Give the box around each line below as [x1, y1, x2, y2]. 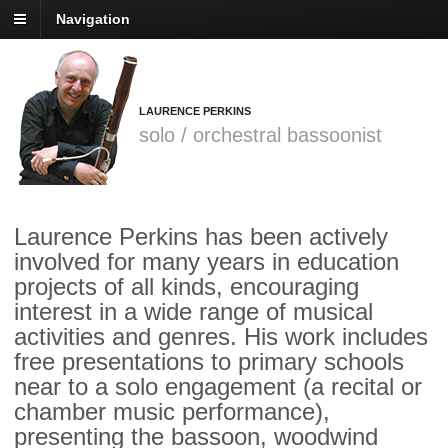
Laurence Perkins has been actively [14, 223, 388, 251]
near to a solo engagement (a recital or [14, 373, 422, 401]
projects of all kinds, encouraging [14, 273, 359, 301]
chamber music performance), [14, 398, 330, 426]
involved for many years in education [14, 248, 399, 276]
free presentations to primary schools [14, 348, 404, 376]
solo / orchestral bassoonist [139, 124, 382, 147]
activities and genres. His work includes [14, 323, 428, 351]
